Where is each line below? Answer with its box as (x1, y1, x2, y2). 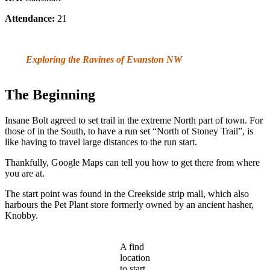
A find (120, 241, 144, 252)
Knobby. (5, 210, 38, 221)
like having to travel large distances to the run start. (5, 136, 197, 147)
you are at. (5, 168, 45, 178)
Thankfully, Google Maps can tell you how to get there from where (5, 157, 260, 168)
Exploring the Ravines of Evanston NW (25, 54, 182, 65)
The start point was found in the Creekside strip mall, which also (5, 188, 249, 199)
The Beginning (5, 87, 95, 103)
